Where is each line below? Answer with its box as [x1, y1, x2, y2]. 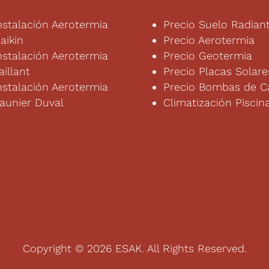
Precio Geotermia [163, 49, 252, 62]
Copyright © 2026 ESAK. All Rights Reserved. [22, 241, 247, 255]
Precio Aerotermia [163, 33, 255, 46]
